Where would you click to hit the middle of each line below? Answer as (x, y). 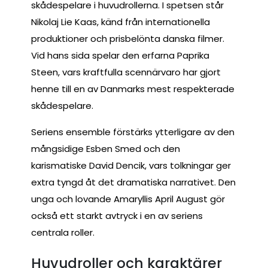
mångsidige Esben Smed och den (106, 148)
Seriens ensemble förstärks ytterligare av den (133, 132)
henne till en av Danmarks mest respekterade (133, 89)
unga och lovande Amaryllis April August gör (128, 199)
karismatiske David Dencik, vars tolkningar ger (131, 165)
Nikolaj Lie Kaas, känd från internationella (121, 22)
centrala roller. (63, 232)
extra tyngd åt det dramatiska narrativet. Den (133, 182)
